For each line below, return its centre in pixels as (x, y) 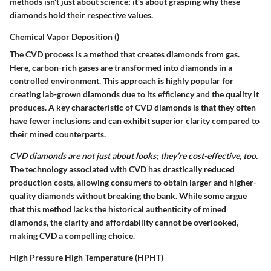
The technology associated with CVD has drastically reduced (122, 169)
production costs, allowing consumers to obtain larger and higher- (133, 182)
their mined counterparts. (58, 134)
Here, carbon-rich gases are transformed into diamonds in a (121, 67)
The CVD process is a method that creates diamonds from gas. (125, 54)
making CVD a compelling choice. (72, 235)
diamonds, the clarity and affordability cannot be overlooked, (124, 222)
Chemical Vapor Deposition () (64, 36)
